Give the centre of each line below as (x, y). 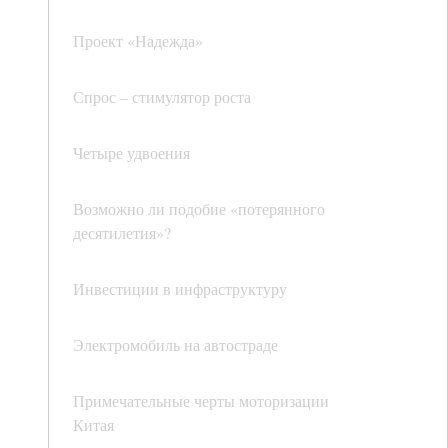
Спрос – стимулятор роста (162, 97)
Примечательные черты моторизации (201, 401)
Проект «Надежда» (138, 41)
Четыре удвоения (131, 153)
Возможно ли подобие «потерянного (199, 209)
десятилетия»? (122, 233)
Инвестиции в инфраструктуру (180, 289)
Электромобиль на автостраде (175, 345)
